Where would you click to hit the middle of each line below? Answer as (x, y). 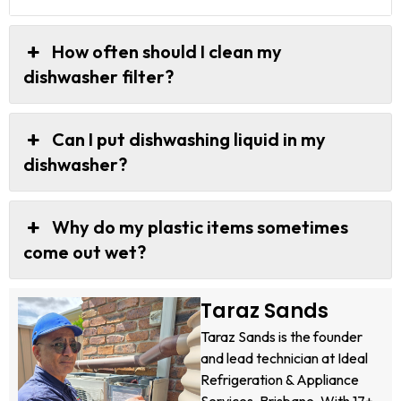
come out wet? (85, 252)
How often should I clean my (167, 51)
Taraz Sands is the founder (282, 336)
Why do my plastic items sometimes (200, 226)
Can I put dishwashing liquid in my (189, 139)
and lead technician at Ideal (284, 358)
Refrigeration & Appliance (280, 379)
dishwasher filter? (98, 76)
